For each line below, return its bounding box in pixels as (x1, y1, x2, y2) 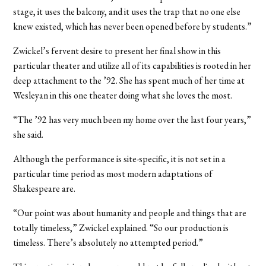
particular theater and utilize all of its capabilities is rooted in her (13, 59, 252, 72)
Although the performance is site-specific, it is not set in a (13, 152, 226, 165)
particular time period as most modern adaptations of (13, 167, 213, 180)
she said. (13, 128, 44, 141)
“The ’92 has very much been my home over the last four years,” (13, 113, 252, 126)
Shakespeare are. (13, 182, 76, 195)
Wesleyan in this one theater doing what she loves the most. (13, 88, 233, 102)
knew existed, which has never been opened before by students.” (13, 20, 252, 33)
